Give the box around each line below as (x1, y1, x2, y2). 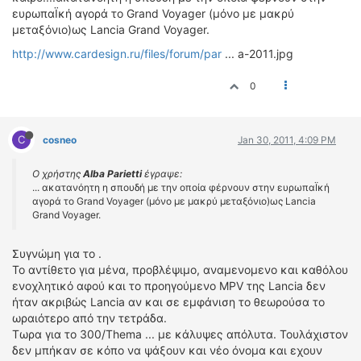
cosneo (43, 134, 77, 146)
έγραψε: (142, 168, 182, 180)
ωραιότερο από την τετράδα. (12, 311, 167, 325)
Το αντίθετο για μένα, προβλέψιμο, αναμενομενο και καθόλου (12, 263, 348, 276)
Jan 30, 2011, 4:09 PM (238, 134, 336, 146)
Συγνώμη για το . (12, 247, 102, 260)
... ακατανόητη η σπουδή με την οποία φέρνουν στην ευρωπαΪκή (32, 181, 330, 193)
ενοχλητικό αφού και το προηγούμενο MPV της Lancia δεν (12, 279, 326, 293)
